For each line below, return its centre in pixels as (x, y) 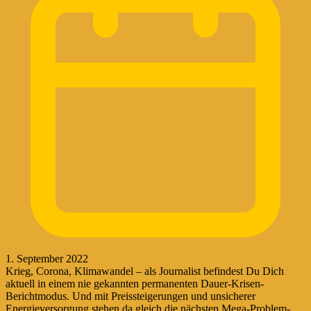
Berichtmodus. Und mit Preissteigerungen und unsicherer (131, 296)
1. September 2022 (47, 258)
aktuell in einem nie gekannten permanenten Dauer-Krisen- (135, 283)
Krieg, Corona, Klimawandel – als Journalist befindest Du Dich (145, 271)
